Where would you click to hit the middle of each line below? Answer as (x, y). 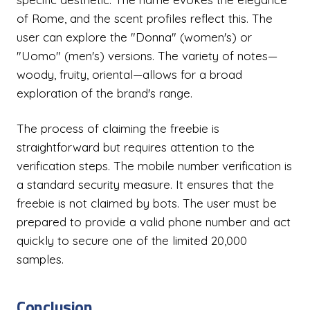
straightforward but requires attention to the (136, 147)
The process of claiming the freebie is (118, 128)
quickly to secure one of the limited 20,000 (132, 240)
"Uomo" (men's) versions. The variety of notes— (147, 56)
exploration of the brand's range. (104, 93)
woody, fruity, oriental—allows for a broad (129, 74)
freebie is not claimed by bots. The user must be (147, 203)
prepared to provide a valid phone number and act (154, 222)
